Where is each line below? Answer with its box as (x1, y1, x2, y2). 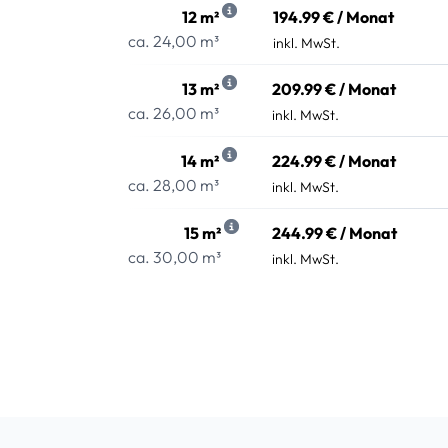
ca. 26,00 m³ (128, 103, 219, 124)
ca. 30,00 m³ (128, 247, 221, 268)
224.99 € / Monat (271, 151, 396, 172)
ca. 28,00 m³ (128, 175, 219, 196)
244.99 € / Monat (272, 223, 397, 244)
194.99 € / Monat (273, 7, 394, 28)
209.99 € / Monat (271, 79, 396, 100)
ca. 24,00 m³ (128, 31, 219, 52)
